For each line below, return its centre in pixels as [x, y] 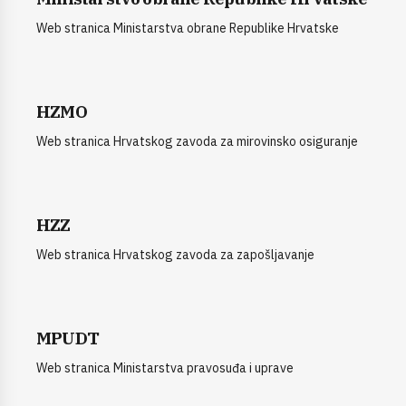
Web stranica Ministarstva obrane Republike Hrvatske [188, 29]
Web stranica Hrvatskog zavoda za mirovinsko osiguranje [197, 142]
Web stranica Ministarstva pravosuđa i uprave [165, 368]
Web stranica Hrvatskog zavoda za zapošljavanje [175, 255]
